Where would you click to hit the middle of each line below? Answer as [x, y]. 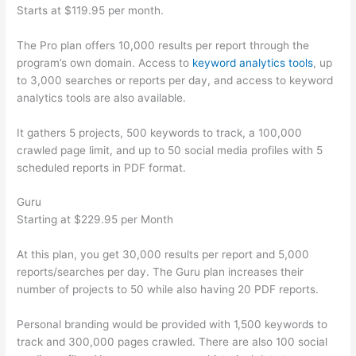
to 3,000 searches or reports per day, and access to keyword [175, 80]
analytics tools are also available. [102, 97]
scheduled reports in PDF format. [102, 167]
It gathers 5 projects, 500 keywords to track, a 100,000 [160, 132]
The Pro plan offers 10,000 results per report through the [163, 45]
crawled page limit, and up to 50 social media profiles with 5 [170, 150]
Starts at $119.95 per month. [91, 10]
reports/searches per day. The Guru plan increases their [161, 272]
